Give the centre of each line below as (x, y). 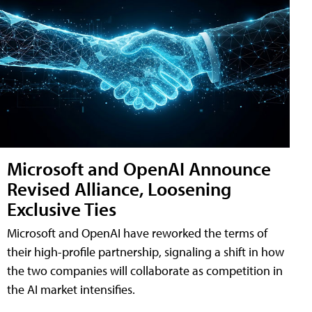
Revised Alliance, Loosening (119, 188)
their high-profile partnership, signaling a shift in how (146, 252)
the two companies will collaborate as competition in (145, 271)
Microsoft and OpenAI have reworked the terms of (137, 233)
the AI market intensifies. (71, 289)
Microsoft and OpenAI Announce (139, 168)
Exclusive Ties (62, 209)
